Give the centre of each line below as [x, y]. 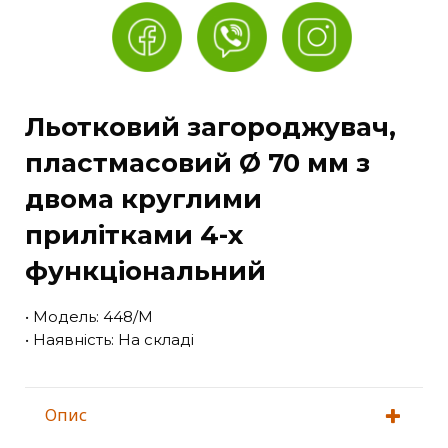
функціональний [145, 271]
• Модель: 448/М [89, 316]
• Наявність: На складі [109, 339]
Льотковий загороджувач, [210, 127]
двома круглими [143, 199]
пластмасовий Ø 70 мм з [197, 163]
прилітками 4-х [134, 235]
